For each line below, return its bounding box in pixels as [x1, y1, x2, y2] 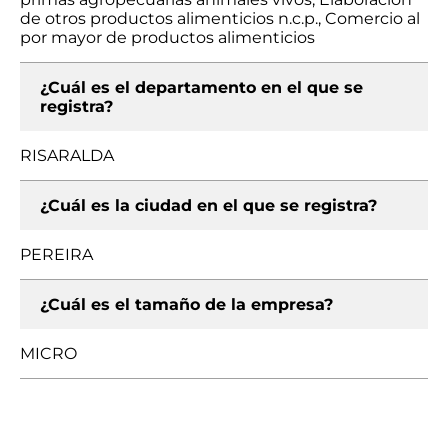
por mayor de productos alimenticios [20, 28, 315, 47]
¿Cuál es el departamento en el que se [40, 78, 363, 97]
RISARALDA [20, 146, 114, 165]
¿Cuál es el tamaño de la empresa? [40, 295, 333, 314]
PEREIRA [20, 245, 93, 264]
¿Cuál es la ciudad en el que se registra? [40, 196, 377, 215]
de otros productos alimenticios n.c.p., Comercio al [20, 9, 420, 28]
